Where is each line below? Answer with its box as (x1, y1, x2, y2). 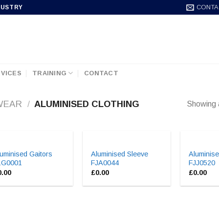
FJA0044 (91, 158, 119, 167)
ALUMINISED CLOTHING (32, 99, 140, 109)
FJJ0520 (189, 158, 216, 167)
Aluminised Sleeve (91, 150, 149, 158)
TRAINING (32, 69, 67, 77)
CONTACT (84, 69, 118, 77)
